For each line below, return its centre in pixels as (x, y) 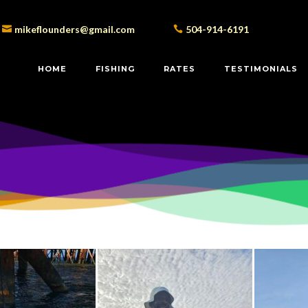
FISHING (115, 68)
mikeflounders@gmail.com (74, 29)
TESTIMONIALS (261, 68)
